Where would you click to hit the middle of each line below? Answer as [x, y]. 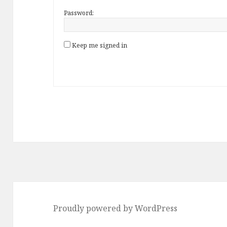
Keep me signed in [100, 46]
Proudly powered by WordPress [116, 208]
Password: [79, 13]
